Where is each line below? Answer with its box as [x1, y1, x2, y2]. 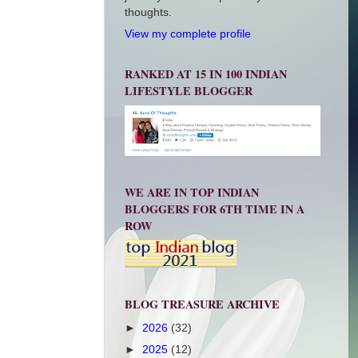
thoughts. [125, 6, 172, 19]
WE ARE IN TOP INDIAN [125, 183, 259, 201]
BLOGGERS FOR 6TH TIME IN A [125, 200, 304, 217]
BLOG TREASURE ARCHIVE [125, 295, 280, 312]
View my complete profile [125, 27, 251, 41]
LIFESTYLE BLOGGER [125, 82, 253, 100]
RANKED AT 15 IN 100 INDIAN [125, 66, 287, 83]
